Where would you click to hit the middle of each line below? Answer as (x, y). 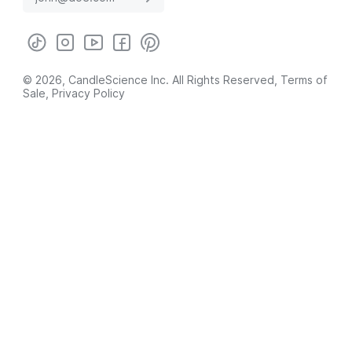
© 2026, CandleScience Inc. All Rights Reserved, (151, 79)
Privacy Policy (88, 93)
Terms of (304, 79)
